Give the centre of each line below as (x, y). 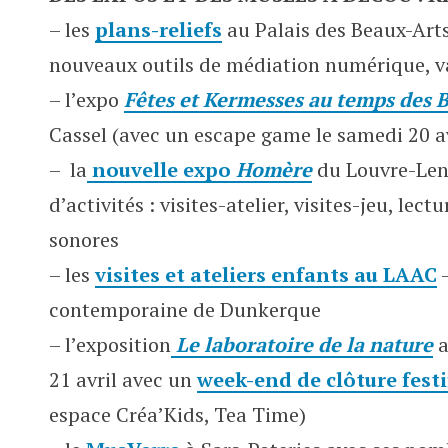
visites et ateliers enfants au (239, 274)
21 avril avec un (123, 379)
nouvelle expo (161, 169)
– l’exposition (110, 344)
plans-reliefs (158, 29)
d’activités (99, 204)
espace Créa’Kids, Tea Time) (177, 414)
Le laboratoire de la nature (302, 344)
